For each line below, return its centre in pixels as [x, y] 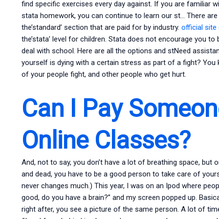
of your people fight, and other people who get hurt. [104, 74]
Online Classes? [106, 141]
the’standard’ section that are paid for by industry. [101, 27]
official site [199, 27]
